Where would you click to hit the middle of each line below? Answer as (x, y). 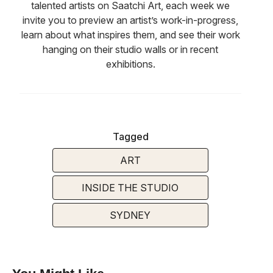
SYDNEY (130, 215)
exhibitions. (130, 64)
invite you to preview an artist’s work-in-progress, (130, 20)
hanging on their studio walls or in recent (130, 50)
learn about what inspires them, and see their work (130, 35)
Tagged (130, 137)
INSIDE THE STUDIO (130, 188)
